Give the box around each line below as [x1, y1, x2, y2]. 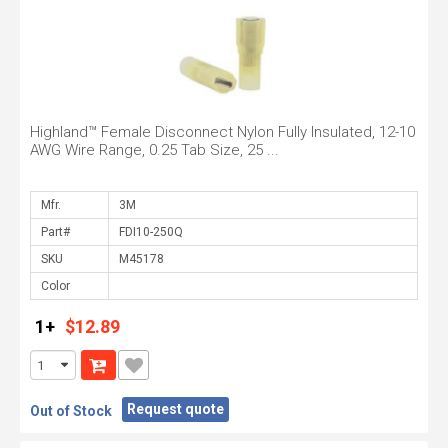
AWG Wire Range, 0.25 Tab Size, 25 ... [30, 141, 279, 159]
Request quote [127, 401, 224, 417]
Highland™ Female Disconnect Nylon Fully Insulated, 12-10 [30, 123, 415, 141]
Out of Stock [30, 403, 112, 419]
